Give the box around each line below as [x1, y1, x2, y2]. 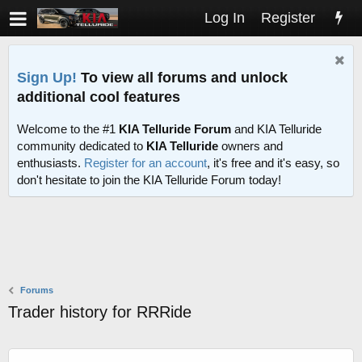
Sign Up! [17, 69, 77, 86]
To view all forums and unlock [77, 69, 288, 86]
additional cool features [17, 88, 180, 105]
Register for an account [84, 156, 207, 170]
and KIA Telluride [231, 122, 322, 137]
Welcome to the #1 [17, 122, 119, 137]
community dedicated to [17, 139, 146, 154]
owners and [218, 139, 283, 154]
